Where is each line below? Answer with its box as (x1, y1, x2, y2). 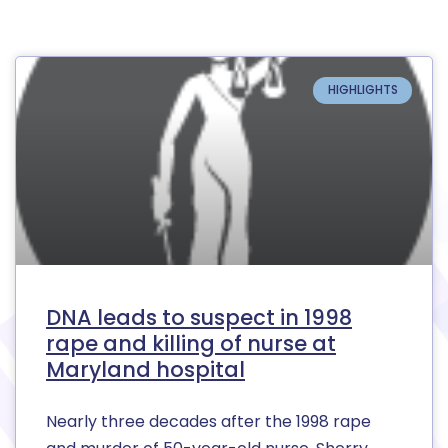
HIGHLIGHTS (327, 81, 398, 99)
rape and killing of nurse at (46, 329, 336, 359)
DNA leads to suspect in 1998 (46, 303, 352, 333)
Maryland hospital (46, 355, 245, 385)
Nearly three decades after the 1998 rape (46, 410, 371, 434)
